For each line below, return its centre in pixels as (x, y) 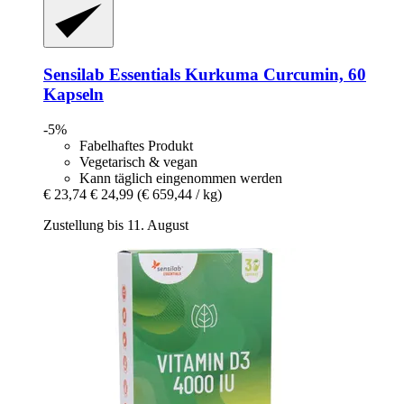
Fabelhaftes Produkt (136, 145)
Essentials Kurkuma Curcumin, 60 (235, 75)
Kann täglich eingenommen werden (181, 178)
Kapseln (73, 95)
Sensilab (74, 75)
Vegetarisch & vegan (138, 161)
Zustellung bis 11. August (116, 225)
